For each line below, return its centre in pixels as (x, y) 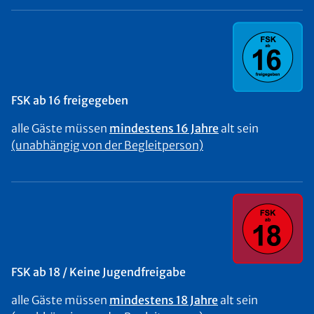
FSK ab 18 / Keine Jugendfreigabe (98, 272)
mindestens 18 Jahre (164, 300)
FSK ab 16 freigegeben (70, 100)
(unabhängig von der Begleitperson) (107, 145)
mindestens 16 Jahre (164, 128)
